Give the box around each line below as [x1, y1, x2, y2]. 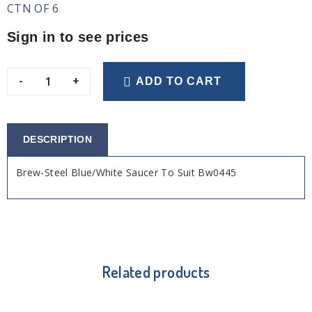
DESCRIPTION [23, 133, 92, 145]
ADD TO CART [136, 75, 222, 87]
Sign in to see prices [7, 29, 149, 45]
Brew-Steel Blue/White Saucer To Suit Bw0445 [16, 165, 237, 179]
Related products [102, 261, 210, 281]
